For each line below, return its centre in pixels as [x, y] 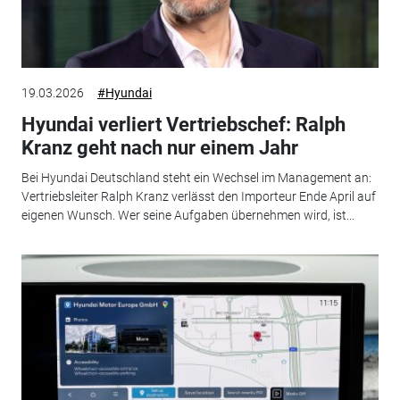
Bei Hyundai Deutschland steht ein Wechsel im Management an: [196, 178]
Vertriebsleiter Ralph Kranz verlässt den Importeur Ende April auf [198, 197]
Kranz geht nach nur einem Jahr [159, 147]
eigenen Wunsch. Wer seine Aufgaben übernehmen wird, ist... [187, 216]
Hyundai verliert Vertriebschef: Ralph [183, 124]
